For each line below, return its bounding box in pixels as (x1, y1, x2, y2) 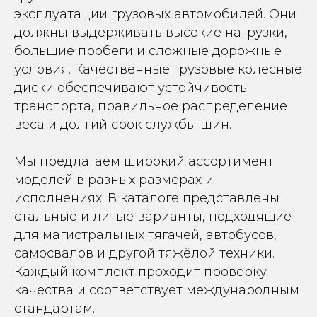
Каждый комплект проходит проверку (14, 263, 267, 279)
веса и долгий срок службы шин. (14, 116, 231, 132)
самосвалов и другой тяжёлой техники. (14, 245, 275, 261)
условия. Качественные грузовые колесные (14, 61, 302, 77)
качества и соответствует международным (14, 282, 299, 298)
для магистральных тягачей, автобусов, (14, 226, 277, 243)
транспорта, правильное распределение (14, 98, 287, 114)
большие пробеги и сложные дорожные (14, 42, 282, 59)
